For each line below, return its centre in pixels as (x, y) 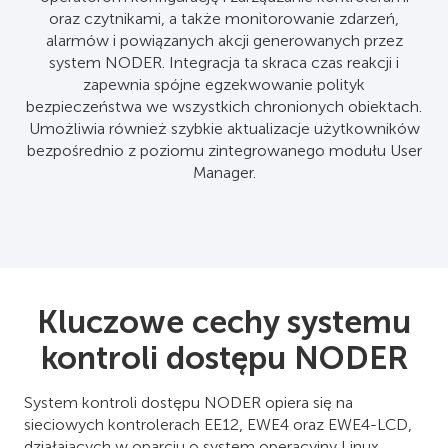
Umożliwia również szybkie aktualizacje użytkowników (224, 128)
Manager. (224, 172)
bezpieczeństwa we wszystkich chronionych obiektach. (224, 106)
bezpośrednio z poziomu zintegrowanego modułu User (224, 150)
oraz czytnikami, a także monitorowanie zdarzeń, (224, 18)
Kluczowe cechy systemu (224, 321)
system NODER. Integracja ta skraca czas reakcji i (224, 62)
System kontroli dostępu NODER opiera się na (188, 402)
